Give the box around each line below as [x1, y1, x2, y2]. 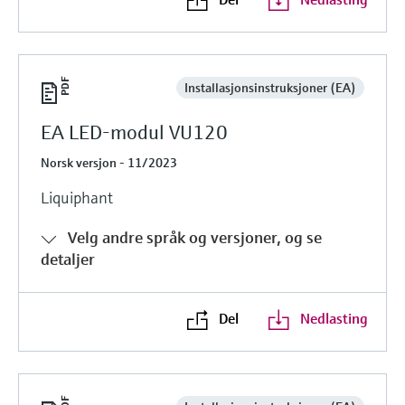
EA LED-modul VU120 [41, 119, 228, 145]
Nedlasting [299, 308, 368, 327]
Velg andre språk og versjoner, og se [68, 226, 322, 248]
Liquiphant [41, 186, 113, 208]
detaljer [41, 248, 95, 269]
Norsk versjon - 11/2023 [41, 154, 177, 171]
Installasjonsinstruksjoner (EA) [184, 79, 356, 96]
